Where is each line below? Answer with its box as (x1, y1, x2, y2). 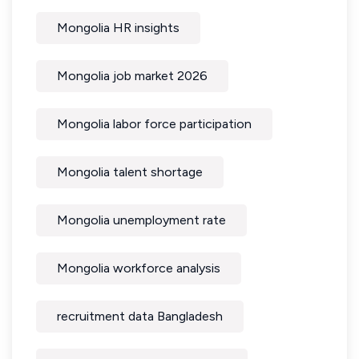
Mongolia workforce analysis (57, 260, 220, 276)
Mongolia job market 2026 (57, 68, 208, 83)
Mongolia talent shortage (57, 164, 203, 179)
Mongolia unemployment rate (57, 212, 226, 228)
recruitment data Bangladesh (57, 309, 223, 324)
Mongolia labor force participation (57, 116, 252, 131)
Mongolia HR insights (57, 20, 179, 35)
